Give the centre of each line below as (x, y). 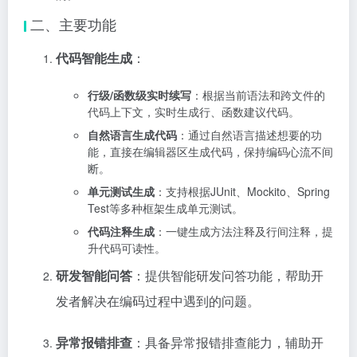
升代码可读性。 (127, 248)
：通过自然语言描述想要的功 (249, 135)
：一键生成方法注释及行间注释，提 (244, 231)
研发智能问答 (94, 276)
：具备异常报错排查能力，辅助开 (228, 343)
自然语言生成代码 (132, 135)
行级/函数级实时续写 (139, 95)
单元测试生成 (121, 192)
